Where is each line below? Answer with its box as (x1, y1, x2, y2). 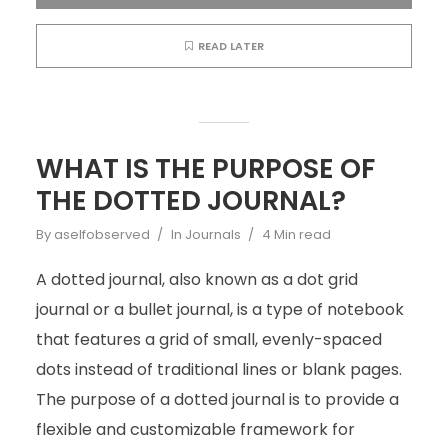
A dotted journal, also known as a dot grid (35, 268, 358, 291)
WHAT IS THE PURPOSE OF (35, 150, 375, 187)
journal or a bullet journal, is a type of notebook (35, 298, 404, 321)
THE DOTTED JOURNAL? (35, 182, 346, 219)
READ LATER (197, 38, 264, 54)
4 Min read (261, 225, 331, 244)
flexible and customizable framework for (35, 418, 355, 441)
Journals (184, 225, 241, 244)
